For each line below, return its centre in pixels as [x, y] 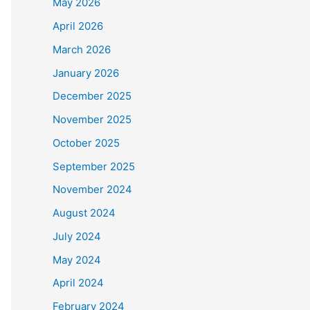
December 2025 [92, 96]
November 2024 [92, 190]
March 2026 [82, 49]
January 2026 [86, 73]
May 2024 [77, 259]
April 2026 [78, 26]
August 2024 [84, 213]
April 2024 [78, 283]
